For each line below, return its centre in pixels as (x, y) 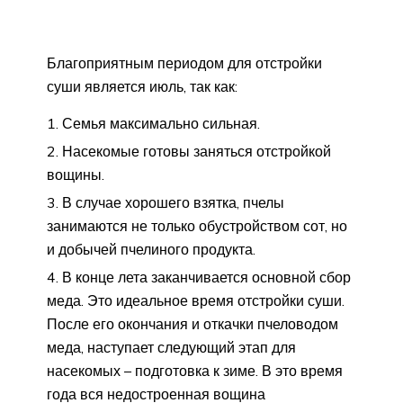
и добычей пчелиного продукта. (151, 250)
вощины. (76, 175)
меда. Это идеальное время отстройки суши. (196, 301)
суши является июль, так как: (142, 87)
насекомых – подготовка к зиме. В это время (195, 371)
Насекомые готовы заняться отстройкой (197, 152)
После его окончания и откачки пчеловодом (193, 324)
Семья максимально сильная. (161, 124)
